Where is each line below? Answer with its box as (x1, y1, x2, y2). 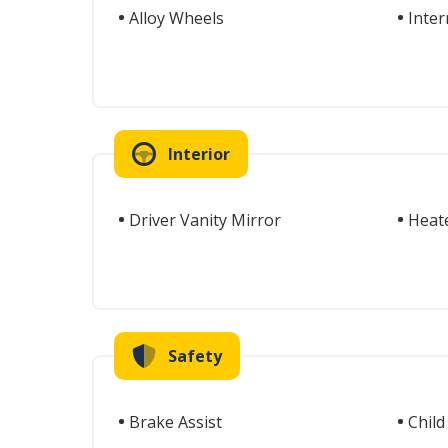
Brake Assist (129, 411, 222, 433)
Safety (168, 345, 222, 367)
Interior (168, 143, 230, 165)
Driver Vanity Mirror (129, 209, 281, 231)
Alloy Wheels (129, 7, 224, 29)
